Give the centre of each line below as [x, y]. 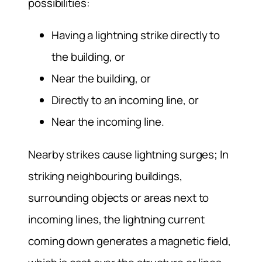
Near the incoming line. [108, 122]
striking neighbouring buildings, [105, 176]
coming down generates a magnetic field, [130, 241]
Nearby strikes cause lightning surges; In [128, 155]
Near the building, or [101, 79]
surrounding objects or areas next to [119, 198]
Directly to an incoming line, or [125, 100]
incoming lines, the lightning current [117, 220]
